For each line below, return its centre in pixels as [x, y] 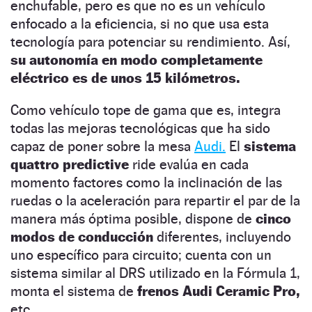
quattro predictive [70, 165]
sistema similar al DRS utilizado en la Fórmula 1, [155, 273]
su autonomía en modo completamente [136, 60]
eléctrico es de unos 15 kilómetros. [125, 78]
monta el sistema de [74, 291]
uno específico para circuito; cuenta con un [141, 255]
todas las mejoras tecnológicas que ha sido [140, 128]
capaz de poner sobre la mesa [102, 147]
